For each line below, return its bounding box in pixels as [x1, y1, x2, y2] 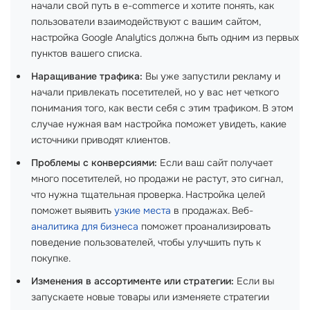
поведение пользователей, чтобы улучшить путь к [31, 236, 261, 248]
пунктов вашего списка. [31, 47, 142, 60]
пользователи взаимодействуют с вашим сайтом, [31, 15, 261, 28]
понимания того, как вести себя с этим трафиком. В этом [31, 102, 293, 114]
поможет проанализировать [138, 220, 271, 232]
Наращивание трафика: [31, 70, 143, 82]
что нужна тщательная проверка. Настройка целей [31, 188, 265, 201]
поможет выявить [31, 204, 114, 217]
